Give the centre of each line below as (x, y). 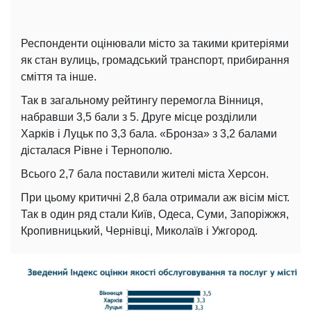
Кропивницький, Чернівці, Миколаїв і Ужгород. (139, 231)
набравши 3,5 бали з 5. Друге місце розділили (139, 117)
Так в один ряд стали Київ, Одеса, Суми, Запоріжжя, (155, 215)
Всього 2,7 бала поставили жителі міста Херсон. (145, 174)
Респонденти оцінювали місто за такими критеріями (155, 44)
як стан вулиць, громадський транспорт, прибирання (155, 60)
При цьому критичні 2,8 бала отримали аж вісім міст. (155, 198)
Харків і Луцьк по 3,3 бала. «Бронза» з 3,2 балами (149, 134)
